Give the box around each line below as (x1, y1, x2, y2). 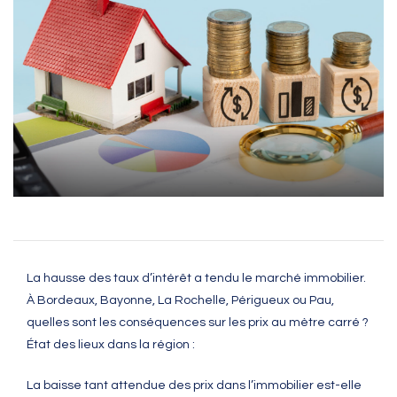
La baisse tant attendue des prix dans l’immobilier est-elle (27, 379, 362, 393)
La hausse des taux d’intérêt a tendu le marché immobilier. (27, 272, 366, 285)
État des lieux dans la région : (27, 339, 195, 352)
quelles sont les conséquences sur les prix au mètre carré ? (27, 316, 369, 330)
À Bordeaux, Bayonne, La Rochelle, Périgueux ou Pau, (27, 294, 334, 307)
